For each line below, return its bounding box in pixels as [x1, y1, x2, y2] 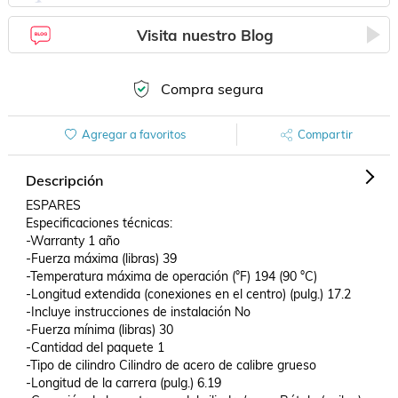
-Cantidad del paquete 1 [25, 339, 164, 355]
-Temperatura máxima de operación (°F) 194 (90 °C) [25, 268, 318, 284]
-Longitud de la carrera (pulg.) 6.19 [25, 375, 221, 391]
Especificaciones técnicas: [25, 215, 172, 231]
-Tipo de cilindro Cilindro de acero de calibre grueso [25, 357, 317, 373]
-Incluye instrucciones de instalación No [25, 304, 251, 320]
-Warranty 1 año [25, 233, 121, 249]
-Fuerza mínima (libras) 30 [25, 322, 173, 338]
